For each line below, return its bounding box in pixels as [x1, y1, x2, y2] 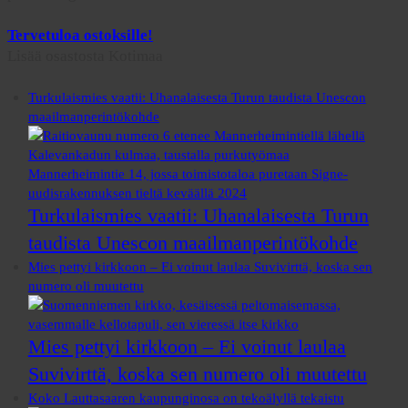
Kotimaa [108, 46, 163, 65]
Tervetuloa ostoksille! [7, 25, 153, 44]
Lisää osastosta [7, 46, 108, 65]
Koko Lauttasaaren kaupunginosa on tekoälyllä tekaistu [27, 389, 344, 405]
